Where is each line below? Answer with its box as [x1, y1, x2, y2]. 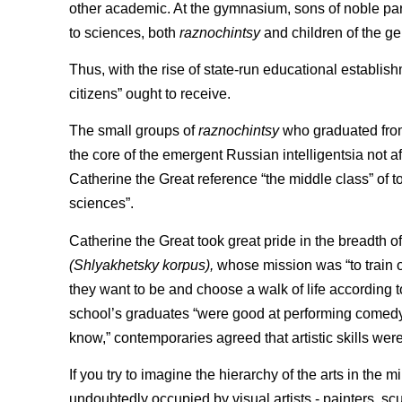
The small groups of [69, 123, 198, 139]
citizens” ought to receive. [69, 86, 231, 102]
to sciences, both [69, 24, 179, 40]
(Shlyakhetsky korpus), [69, 257, 214, 273]
